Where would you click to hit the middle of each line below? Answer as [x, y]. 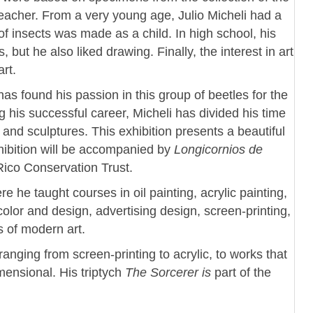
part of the [243, 272]
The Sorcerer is [170, 272]
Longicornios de [218, 150]
